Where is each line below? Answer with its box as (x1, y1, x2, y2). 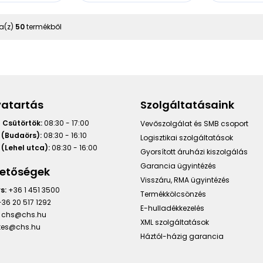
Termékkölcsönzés (140, 188, 206, 199)
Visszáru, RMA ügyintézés (140, 174, 230, 185)
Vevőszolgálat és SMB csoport (140, 118, 248, 129)
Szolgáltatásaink (140, 97, 234, 112)
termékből (25, 21, 62, 32)
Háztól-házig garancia (140, 231, 224, 241)
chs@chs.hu (1, 209, 46, 220)
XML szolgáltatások (140, 217, 209, 227)
